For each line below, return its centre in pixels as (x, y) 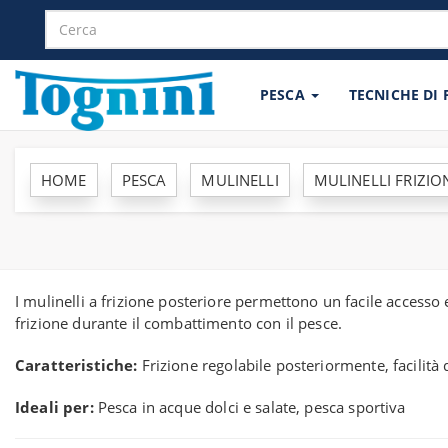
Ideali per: (54, 407)
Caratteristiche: (76, 365)
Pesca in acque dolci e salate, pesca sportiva (249, 407)
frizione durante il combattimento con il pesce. (179, 323)
